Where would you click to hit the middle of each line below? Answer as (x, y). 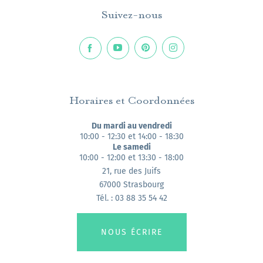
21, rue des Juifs (131, 171)
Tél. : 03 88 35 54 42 (131, 198)
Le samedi (131, 147)
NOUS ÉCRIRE (131, 232)
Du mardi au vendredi (131, 126)
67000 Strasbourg (131, 185)
